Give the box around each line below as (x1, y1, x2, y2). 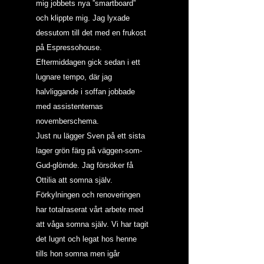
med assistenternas (36, 102, 105, 111)
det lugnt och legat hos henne (36, 235, 139, 243)
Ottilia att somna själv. (36, 176, 115, 184)
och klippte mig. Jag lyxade (36, 14, 132, 22)
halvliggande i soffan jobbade (36, 87, 137, 96)
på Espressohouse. (36, 43, 104, 52)
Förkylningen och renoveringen (36, 190, 143, 199)
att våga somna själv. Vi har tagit (36, 220, 151, 229)
